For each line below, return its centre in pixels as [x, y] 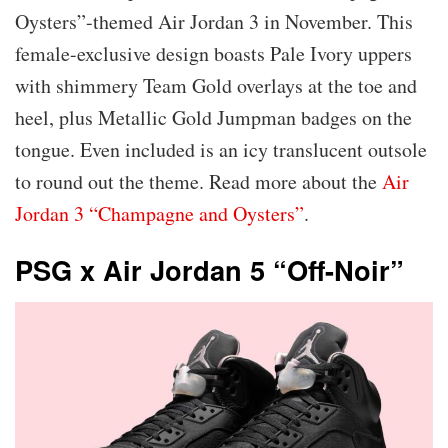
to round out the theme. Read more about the [198, 181]
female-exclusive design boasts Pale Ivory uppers [213, 53]
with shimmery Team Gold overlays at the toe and [216, 85]
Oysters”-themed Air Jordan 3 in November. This [214, 21]
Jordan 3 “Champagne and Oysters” [159, 213]
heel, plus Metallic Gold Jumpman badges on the [213, 117]
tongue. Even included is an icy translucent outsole [221, 149]
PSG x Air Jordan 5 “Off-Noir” [209, 270]
